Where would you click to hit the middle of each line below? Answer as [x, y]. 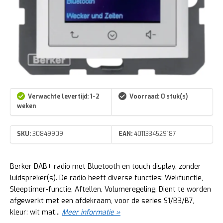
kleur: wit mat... [36, 212]
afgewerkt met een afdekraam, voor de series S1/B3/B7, [102, 201]
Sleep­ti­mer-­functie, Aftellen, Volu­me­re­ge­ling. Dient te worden [111, 189]
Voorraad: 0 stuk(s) [159, 97]
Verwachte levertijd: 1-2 [64, 97]
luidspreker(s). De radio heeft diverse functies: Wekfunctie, [107, 178]
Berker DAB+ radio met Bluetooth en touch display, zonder [106, 166]
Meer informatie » [91, 212]
